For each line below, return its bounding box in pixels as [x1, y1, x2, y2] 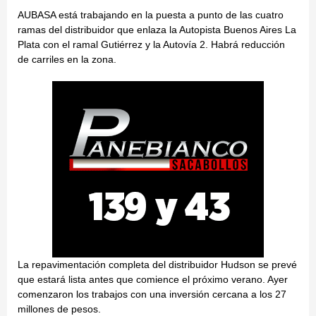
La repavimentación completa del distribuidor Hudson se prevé [18, 258, 297, 270]
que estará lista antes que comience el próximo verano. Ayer [18, 273, 288, 285]
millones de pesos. [18, 303, 101, 315]
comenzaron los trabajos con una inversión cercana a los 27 [18, 288, 286, 300]
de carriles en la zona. [18, 53, 116, 65]
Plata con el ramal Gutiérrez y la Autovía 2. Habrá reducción [18, 38, 285, 50]
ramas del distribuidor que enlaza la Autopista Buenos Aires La [18, 23, 296, 35]
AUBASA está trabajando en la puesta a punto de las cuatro [18, 8, 284, 20]
